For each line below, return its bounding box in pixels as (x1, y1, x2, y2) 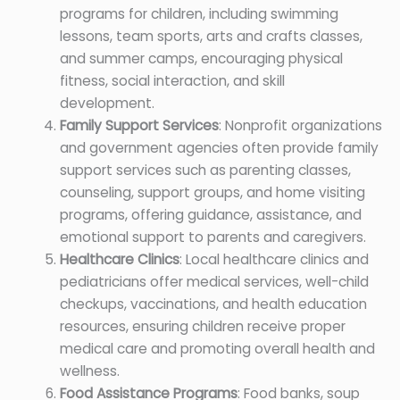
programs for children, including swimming (59, 4, 338, 24)
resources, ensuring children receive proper (59, 317, 346, 337)
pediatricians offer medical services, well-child (59, 272, 369, 292)
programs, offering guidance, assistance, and (59, 205, 362, 225)
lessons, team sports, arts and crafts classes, (59, 27, 362, 46)
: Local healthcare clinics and (179, 250, 369, 270)
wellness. (59, 362, 120, 381)
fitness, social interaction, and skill (59, 71, 285, 91)
